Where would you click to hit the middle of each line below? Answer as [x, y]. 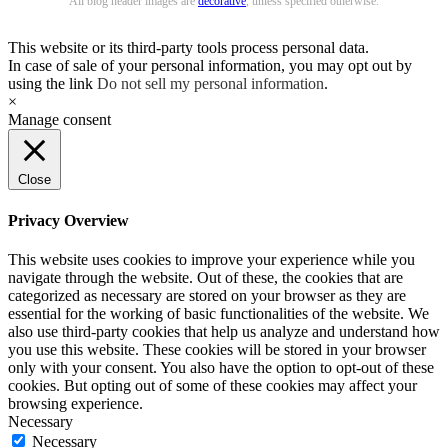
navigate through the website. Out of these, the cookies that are [205, 277]
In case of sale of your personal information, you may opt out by [210, 66]
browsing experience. [75, 403]
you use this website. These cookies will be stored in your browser [217, 349]
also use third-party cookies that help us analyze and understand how [224, 331]
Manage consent [59, 120]
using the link [52, 84]
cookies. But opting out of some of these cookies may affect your [212, 385]
